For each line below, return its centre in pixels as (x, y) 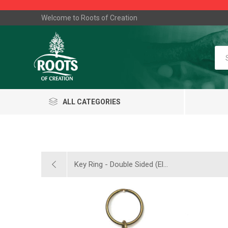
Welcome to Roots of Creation (89, 18)
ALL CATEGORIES (91, 102)
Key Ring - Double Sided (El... (121, 164)
